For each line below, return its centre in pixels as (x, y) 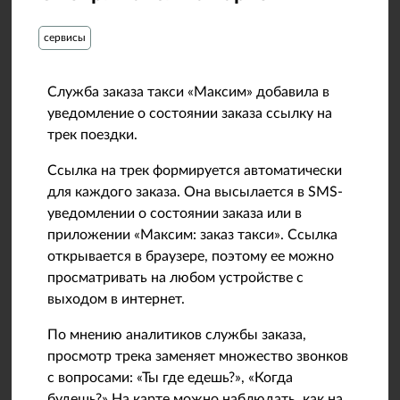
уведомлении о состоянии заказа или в (175, 213)
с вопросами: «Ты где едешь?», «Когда (171, 378)
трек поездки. (93, 135)
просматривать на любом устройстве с (176, 278)
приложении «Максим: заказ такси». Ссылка (193, 235)
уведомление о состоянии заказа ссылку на (190, 113)
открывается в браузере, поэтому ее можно (191, 256)
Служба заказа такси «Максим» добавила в (189, 92)
